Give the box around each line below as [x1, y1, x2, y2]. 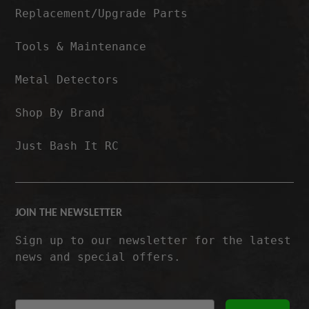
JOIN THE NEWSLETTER [15, 207, 123, 219]
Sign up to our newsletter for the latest [15, 233, 292, 247]
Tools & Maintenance [15, 39, 147, 53]
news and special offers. [15, 250, 181, 263]
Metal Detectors [15, 72, 119, 86]
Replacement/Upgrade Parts [15, 6, 188, 20]
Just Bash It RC [15, 139, 119, 152]
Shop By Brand [15, 106, 106, 119]
